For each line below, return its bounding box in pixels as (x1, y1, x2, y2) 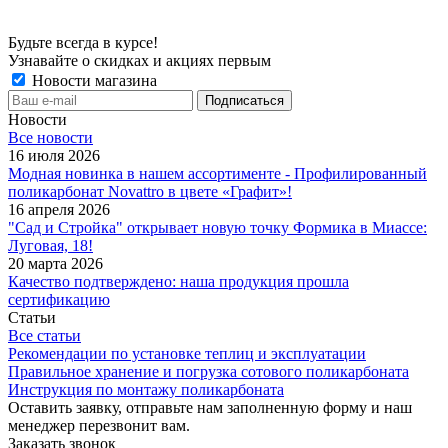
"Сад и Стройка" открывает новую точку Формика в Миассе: (8, 218, 427, 236)
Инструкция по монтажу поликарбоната (8, 380, 284, 398)
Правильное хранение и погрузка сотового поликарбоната (8, 362, 409, 380)
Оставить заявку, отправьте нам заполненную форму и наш (8, 398, 412, 416)
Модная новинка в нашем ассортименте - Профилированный (8, 164, 427, 182)
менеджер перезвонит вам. (8, 416, 190, 434)
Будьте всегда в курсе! (8, 33, 158, 51)
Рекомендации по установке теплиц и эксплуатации (8, 344, 366, 362)
